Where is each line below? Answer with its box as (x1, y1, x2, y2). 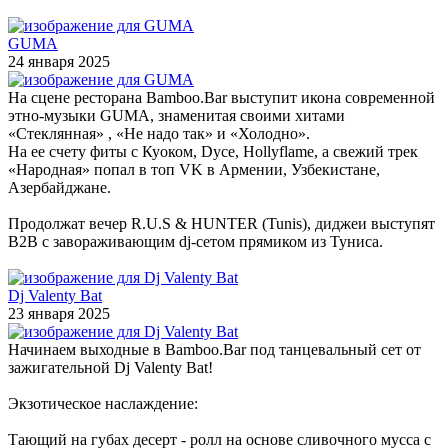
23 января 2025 (8, 304, 110, 322)
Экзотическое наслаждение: (8, 394, 198, 412)
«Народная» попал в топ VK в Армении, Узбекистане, (8, 160, 380, 178)
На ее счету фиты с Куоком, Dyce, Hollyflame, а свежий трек (8, 142, 418, 160)
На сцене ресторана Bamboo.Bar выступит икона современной (8, 88, 435, 106)
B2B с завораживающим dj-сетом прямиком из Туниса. (8, 232, 383, 250)
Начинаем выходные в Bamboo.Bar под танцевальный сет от (8, 340, 421, 358)
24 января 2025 (8, 52, 110, 70)
